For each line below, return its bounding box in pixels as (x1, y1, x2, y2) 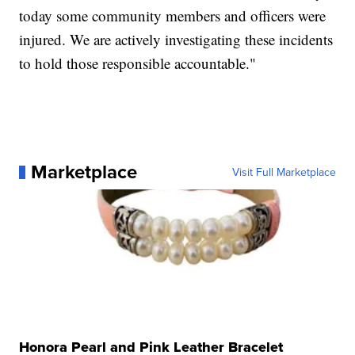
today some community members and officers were (19, 6, 326, 26)
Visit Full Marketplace (231, 164, 336, 181)
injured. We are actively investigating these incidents (19, 29, 334, 50)
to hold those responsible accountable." (19, 53, 257, 74)
